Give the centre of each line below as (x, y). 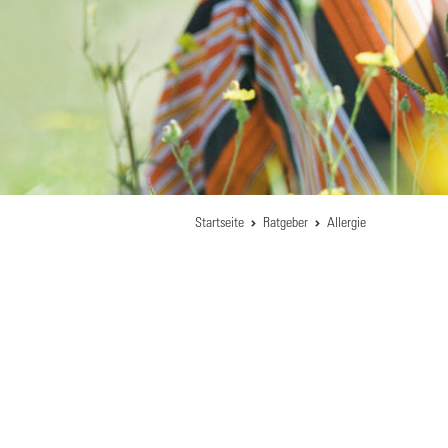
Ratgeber (285, 221)
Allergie (346, 221)
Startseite (219, 221)
